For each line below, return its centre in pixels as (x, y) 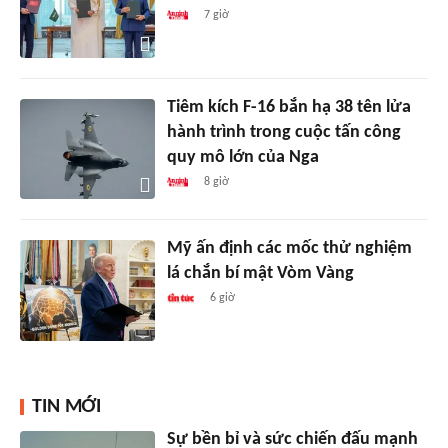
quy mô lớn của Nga (242, 157)
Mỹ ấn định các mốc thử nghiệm (289, 249)
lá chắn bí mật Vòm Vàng (260, 274)
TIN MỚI (66, 407)
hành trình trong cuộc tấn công (283, 132)
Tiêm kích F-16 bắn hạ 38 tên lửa (288, 107)
